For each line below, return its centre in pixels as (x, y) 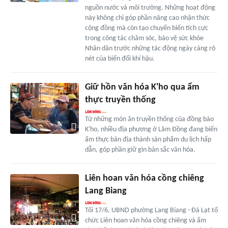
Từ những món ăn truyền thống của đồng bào (149, 119)
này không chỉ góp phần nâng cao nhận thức (147, 18)
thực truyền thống (120, 100)
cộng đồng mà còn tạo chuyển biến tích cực (146, 28)
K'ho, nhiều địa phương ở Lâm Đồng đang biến (151, 129)
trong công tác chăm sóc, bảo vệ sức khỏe (144, 38)
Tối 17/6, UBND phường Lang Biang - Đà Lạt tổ (151, 210)
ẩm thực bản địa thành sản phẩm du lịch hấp (148, 139)
